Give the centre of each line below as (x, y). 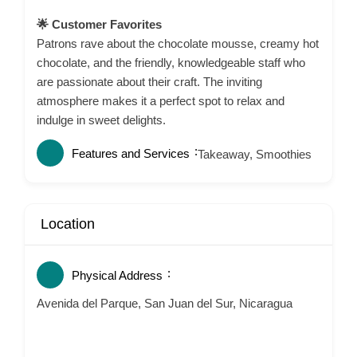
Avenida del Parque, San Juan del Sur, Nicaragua (165, 303)
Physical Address (117, 275)
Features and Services (131, 153)
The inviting (233, 82)
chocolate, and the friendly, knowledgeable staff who (171, 63)
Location (68, 224)
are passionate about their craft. (118, 82)
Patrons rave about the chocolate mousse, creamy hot (178, 43)
